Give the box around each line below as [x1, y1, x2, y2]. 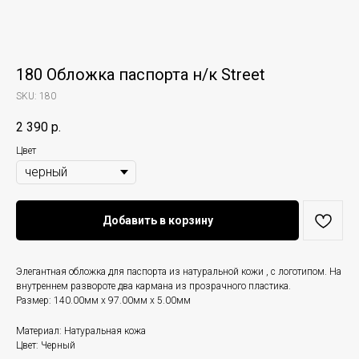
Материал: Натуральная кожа [16, 325, 146, 337]
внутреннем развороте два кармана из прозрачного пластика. [16, 280, 291, 292]
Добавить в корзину [102, 214, 213, 228]
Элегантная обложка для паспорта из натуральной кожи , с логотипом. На [16, 266, 341, 278]
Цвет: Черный [16, 340, 75, 352]
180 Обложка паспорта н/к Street [16, 65, 265, 84]
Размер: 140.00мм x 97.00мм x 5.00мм [16, 295, 191, 307]
